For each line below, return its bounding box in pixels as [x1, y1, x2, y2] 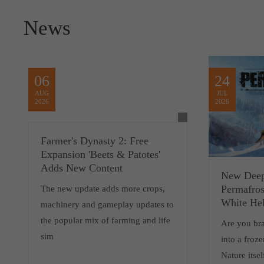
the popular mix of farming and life [41, 216, 171, 225]
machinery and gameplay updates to [41, 200, 174, 209]
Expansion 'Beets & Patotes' [41, 148, 161, 160]
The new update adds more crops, [41, 184, 166, 193]
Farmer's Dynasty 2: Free [41, 135, 149, 147]
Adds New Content [41, 162, 123, 174]
